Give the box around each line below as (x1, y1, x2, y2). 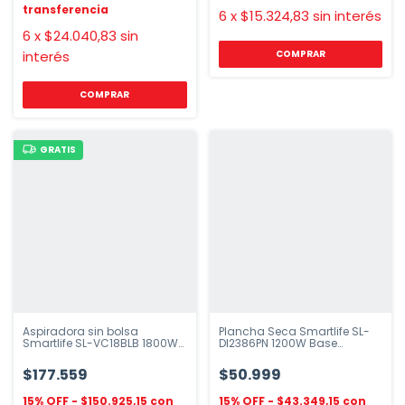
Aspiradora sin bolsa (23, 324, 138, 339)
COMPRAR (80, 87, 130, 101)
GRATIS (39, 142, 76, 156)
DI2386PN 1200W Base (218, 335, 337, 351)
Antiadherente (218, 347, 297, 363)
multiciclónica (23, 347, 103, 363)
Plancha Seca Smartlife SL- (218, 324, 370, 339)
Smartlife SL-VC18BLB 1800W (23, 335, 178, 351)
